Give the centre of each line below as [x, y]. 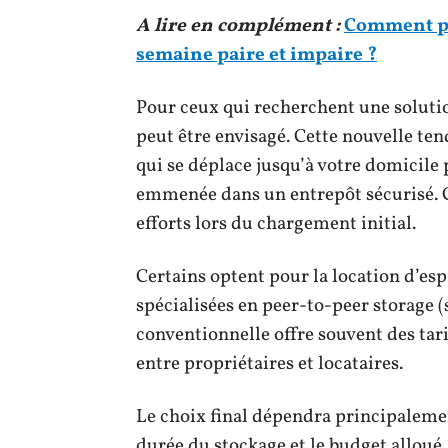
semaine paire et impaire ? [256, 54]
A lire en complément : [238, 25]
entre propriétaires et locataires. [269, 363]
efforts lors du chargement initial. [276, 223]
